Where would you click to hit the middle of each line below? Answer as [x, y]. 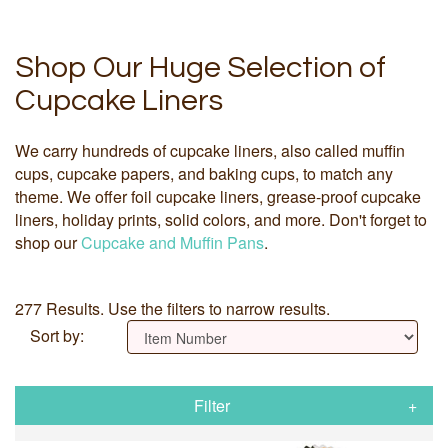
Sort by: [57, 336]
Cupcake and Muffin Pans [172, 243]
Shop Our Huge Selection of [200, 67]
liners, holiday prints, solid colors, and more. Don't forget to [221, 220]
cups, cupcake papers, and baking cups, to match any [204, 174]
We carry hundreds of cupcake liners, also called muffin [210, 151]
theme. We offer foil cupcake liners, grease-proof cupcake [218, 197]
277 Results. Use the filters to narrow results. [172, 309]
